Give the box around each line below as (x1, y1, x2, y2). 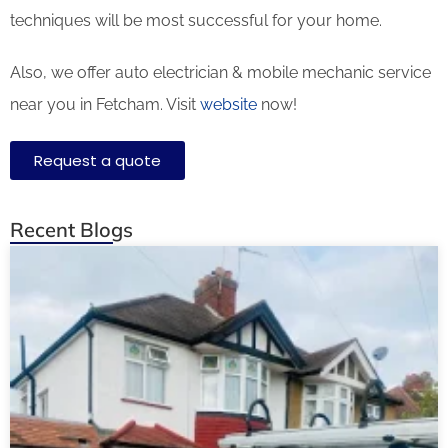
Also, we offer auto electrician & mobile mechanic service (10, 62, 431, 82)
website (196, 94, 257, 114)
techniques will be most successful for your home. (10, 10, 382, 30)
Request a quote (34, 149, 161, 171)
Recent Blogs (10, 216, 133, 242)
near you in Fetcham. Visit (10, 94, 196, 114)
